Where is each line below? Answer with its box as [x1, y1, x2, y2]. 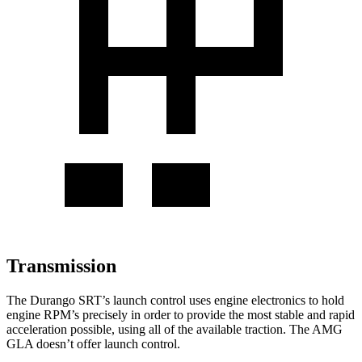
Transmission [6, 255, 116, 276]
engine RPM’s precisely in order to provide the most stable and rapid [6, 307, 355, 322]
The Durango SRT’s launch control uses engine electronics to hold [6, 293, 344, 307]
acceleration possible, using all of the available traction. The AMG [6, 322, 343, 336]
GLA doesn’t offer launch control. [6, 336, 180, 351]
